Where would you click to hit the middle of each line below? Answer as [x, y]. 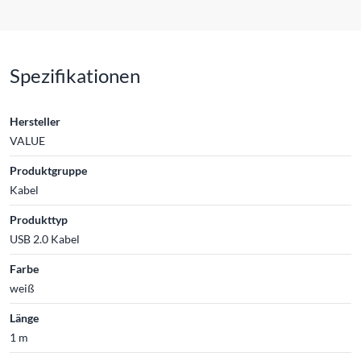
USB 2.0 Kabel [45, 239]
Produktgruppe [48, 170]
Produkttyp [39, 219]
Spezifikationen [75, 75]
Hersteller [35, 121]
